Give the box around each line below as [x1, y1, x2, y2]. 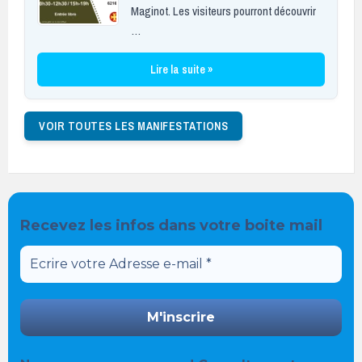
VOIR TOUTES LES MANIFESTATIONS [39, 118, 228, 133]
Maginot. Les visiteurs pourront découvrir [131, 2, 316, 19]
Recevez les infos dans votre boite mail [20, 216, 322, 234]
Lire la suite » [149, 61, 213, 77]
